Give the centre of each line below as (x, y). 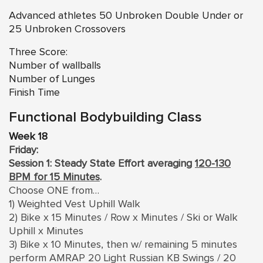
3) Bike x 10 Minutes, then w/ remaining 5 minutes (123, 245)
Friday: (23, 150)
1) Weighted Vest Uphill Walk (75, 204)
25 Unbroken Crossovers (67, 29)
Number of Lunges (52, 79)
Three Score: (38, 52)
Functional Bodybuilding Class (105, 117)
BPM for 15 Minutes (54, 177)
